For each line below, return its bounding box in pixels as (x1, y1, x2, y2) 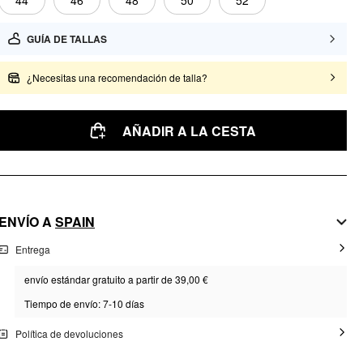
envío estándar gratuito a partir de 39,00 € (24, 272, 208, 286)
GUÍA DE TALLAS (27, 32, 107, 47)
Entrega (15, 242, 50, 256)
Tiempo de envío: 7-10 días (24, 297, 144, 310)
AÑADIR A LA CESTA (122, 121, 256, 140)
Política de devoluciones (15, 327, 123, 340)
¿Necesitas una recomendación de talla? (27, 70, 207, 84)
